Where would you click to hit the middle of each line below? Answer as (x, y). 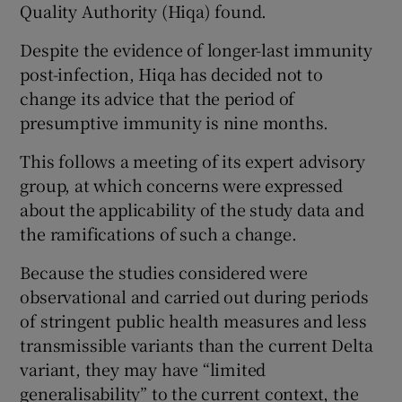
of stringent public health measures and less (193, 321)
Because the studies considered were (164, 272)
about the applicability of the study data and (192, 210)
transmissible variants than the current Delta (197, 345)
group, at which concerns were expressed (181, 185)
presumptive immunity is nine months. (175, 122)
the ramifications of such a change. (158, 234)
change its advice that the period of (157, 98)
